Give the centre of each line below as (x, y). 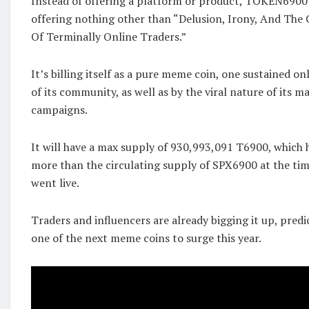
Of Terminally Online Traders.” (109, 37)
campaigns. (59, 110)
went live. (55, 183)
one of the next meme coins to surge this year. (146, 238)
